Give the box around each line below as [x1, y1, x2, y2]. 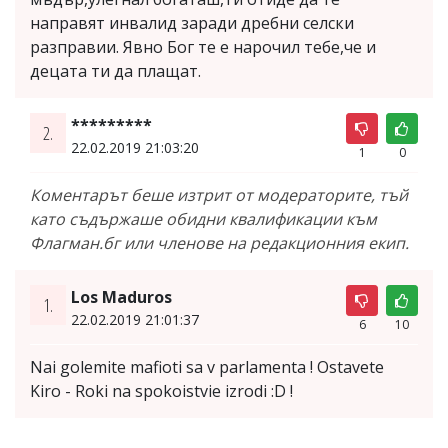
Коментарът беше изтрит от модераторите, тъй [30, 183, 408, 206]
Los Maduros [70, 285, 172, 308]
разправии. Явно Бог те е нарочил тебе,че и [30, 35, 376, 58]
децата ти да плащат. [30, 59, 201, 82]
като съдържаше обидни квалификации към [30, 207, 377, 230]
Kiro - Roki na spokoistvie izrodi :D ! [30, 379, 293, 402]
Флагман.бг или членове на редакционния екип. [30, 231, 409, 254]
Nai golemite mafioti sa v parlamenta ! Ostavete [30, 355, 384, 378]
